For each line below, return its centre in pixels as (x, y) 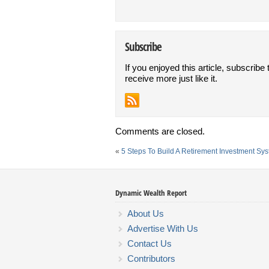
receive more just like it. (171, 78)
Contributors (151, 258)
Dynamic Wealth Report (151, 193)
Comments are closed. (160, 131)
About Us (146, 213)
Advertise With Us (163, 228)
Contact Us (150, 243)
